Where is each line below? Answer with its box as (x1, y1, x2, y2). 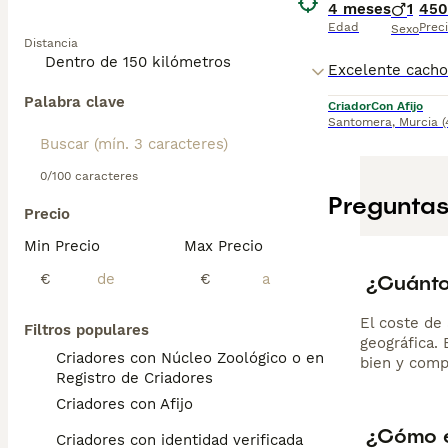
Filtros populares (24, 321, 149, 339)
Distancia (24, 36, 78, 50)
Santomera (328, 115, 392, 129)
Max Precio (184, 237, 263, 255)
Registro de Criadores (56, 369, 213, 387)
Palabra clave (24, 93, 125, 111)
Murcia (399, 115, 438, 129)
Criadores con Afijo (56, 395, 193, 413)
